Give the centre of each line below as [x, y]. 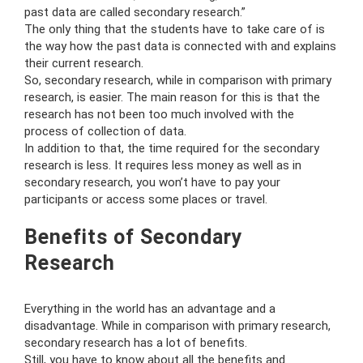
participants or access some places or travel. [146, 199]
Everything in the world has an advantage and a [150, 308]
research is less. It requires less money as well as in [163, 165]
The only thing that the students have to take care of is [175, 29]
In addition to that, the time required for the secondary [172, 148]
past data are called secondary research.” [135, 12]
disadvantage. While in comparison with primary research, [177, 325]
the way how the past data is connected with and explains [180, 46]
